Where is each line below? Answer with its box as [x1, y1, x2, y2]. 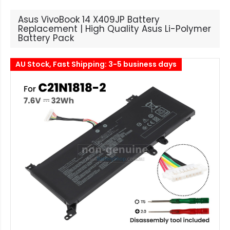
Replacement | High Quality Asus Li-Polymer [18, 23, 211, 35]
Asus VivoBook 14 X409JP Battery [18, 13, 160, 26]
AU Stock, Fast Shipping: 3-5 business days [15, 59, 177, 69]
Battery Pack [18, 32, 74, 44]
